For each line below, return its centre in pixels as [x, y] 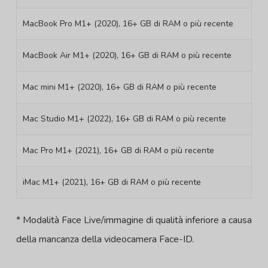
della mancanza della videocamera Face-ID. [105, 240]
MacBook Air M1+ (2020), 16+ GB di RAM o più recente [127, 56]
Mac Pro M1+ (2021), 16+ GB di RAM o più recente [118, 151]
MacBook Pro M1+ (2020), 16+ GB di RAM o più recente [128, 24]
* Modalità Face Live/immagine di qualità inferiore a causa [134, 220]
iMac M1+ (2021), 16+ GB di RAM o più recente [112, 182]
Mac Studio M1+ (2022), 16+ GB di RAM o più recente [124, 119]
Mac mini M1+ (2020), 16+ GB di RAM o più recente [119, 87]
